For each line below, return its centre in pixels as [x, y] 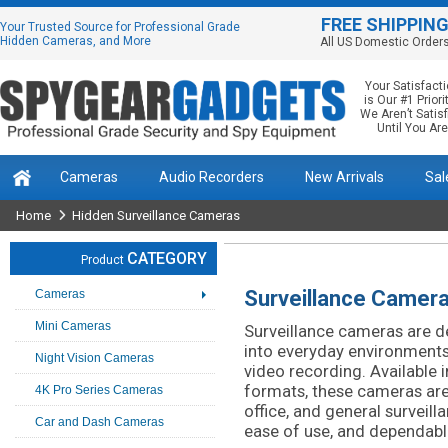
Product [102, 260]
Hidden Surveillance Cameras [156, 215]
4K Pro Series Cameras [99, 390]
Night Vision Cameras [94, 358]
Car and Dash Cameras [99, 422]
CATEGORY [166, 258]
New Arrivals [344, 177]
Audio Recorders [211, 177]
